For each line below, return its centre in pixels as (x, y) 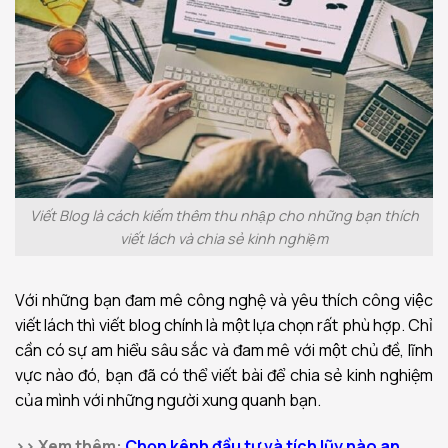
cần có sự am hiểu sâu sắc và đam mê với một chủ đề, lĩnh (224, 349)
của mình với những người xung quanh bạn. (168, 399)
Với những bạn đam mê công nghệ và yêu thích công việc (224, 299)
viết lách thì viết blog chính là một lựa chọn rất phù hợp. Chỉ (224, 324)
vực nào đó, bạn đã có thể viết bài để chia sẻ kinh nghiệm (224, 374)
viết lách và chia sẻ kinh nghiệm (224, 239)
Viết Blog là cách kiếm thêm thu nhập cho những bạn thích (224, 216)
